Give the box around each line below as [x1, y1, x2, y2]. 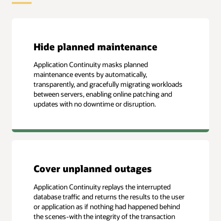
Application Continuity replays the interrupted [34, 182, 171, 191]
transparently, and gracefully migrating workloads [34, 79, 183, 89]
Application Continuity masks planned [34, 59, 148, 69]
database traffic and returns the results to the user [34, 191, 185, 201]
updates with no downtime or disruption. [34, 99, 156, 109]
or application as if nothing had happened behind [34, 201, 181, 211]
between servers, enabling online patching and [34, 89, 173, 99]
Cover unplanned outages [34, 162, 152, 175]
